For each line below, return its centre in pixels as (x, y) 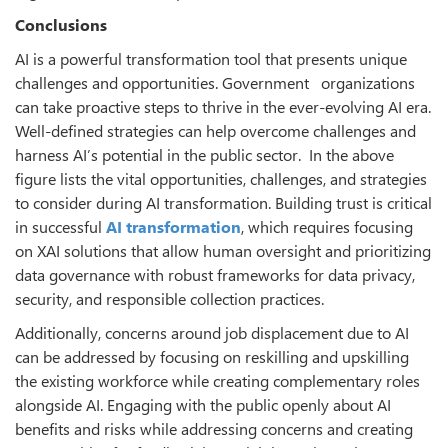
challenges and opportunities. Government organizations (215, 83)
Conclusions (61, 25)
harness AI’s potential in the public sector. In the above (204, 155)
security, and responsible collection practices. (169, 299)
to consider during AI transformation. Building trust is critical (223, 203)
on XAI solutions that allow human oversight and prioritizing (223, 251)
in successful (60, 227)
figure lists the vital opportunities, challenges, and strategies (221, 179)
